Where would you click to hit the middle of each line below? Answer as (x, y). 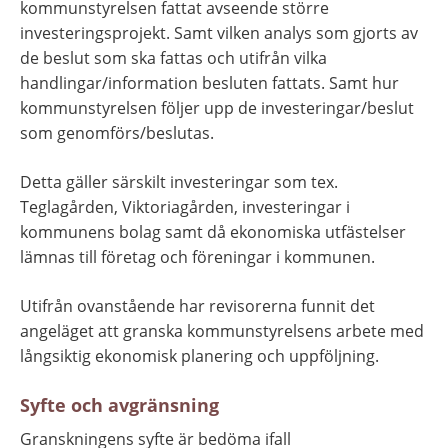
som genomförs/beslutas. (117, 133)
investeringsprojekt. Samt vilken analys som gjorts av (219, 33)
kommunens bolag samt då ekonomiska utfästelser (213, 232)
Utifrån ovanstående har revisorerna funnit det (197, 306)
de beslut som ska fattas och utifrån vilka (173, 58)
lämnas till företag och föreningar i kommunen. (197, 257)
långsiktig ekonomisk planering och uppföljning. (199, 356)
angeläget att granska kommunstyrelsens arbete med (222, 331)
